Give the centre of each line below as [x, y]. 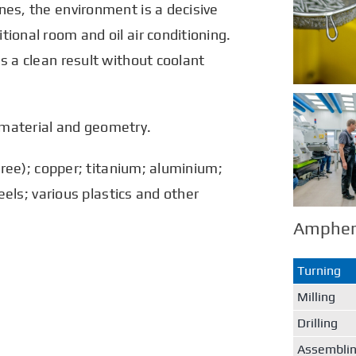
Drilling [318, 323]
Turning [319, 271]
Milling [317, 297]
